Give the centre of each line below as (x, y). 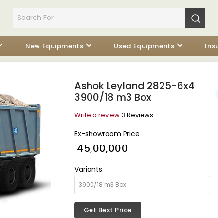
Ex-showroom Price (107, 134)
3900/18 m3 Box (113, 97)
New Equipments (54, 46)
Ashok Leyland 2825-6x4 (134, 86)
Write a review (97, 115)
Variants (88, 169)
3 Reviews (137, 115)
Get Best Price (108, 210)
